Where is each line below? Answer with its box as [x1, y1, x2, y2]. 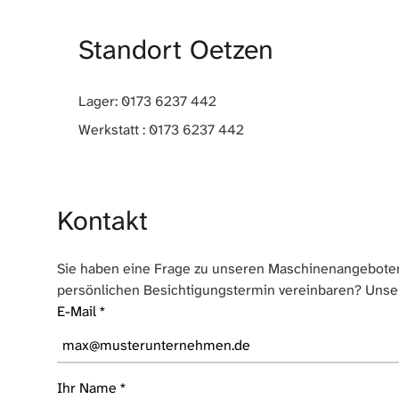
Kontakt [57, 202, 148, 239]
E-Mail [57, 301, 96, 321]
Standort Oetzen [78, 31, 273, 68]
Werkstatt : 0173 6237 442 [78, 119, 244, 139]
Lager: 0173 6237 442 [78, 91, 216, 110]
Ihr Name [57, 378, 117, 397]
